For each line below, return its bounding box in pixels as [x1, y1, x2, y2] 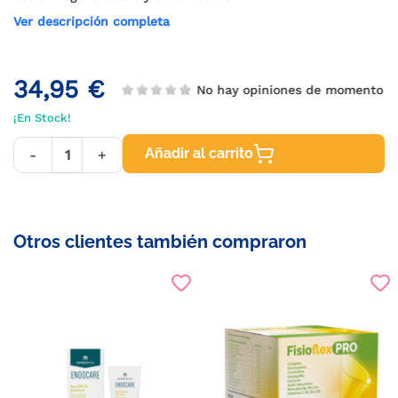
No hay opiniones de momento [194, 82, 381, 97]
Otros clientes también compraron [13, 231, 306, 252]
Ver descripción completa [13, 14, 170, 28]
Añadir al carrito [145, 145, 253, 162]
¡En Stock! [13, 111, 71, 124]
